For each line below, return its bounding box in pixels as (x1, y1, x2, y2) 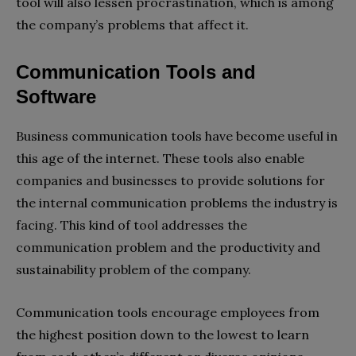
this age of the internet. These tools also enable (16, 150, 304, 166)
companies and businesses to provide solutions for (16, 172, 325, 188)
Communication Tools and (16, 61, 256, 83)
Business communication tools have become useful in (16, 128, 338, 144)
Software (16, 86, 96, 107)
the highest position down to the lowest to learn (16, 327, 309, 342)
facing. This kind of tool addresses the (16, 217, 247, 233)
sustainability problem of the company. (16, 261, 251, 277)
